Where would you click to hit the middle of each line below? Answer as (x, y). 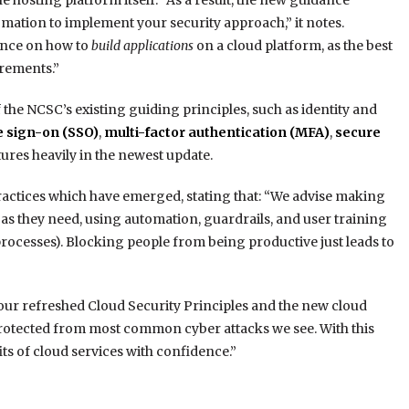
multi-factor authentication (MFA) (216, 133)
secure (357, 133)
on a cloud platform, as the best (293, 46)
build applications (142, 46)
